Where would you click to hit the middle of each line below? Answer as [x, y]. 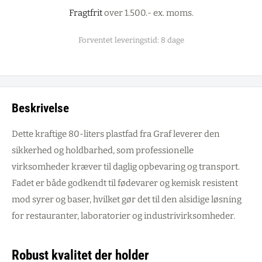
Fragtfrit [85, 13]
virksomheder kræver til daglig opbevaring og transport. [126, 167]
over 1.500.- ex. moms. [148, 13]
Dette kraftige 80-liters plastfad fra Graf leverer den [116, 134]
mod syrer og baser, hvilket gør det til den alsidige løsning [127, 200]
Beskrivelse [40, 108]
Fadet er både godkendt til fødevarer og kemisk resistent [125, 183]
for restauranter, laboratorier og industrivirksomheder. [123, 216]
